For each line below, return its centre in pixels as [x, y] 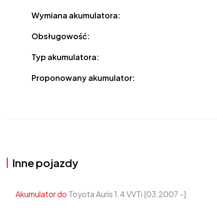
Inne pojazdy [45, 163]
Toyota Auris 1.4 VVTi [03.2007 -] [126, 194]
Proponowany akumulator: [84, 78]
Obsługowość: [61, 36]
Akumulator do [41, 194]
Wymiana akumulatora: [76, 15]
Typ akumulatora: [66, 57]
